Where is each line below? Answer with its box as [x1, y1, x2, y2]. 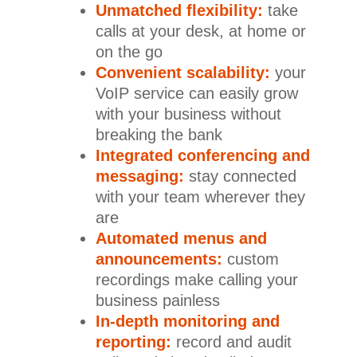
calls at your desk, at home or [95, 22, 306, 40]
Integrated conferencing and [95, 146, 310, 164]
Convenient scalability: [95, 63, 270, 81]
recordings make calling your [95, 270, 298, 288]
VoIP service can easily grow [95, 84, 298, 102]
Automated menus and [95, 229, 267, 247]
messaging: [95, 167, 184, 185]
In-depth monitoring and [95, 312, 280, 330]
